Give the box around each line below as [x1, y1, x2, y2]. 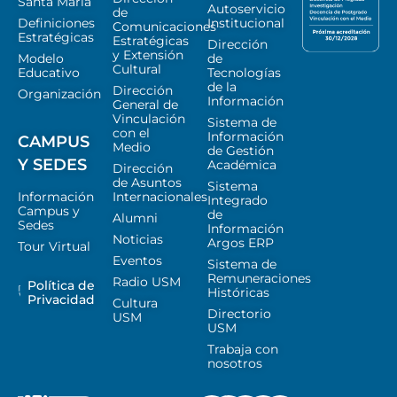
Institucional [207, 15, 284, 32]
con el [113, 125, 150, 142]
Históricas [207, 284, 269, 301]
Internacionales [113, 189, 207, 206]
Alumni [113, 210, 158, 227]
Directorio [207, 306, 271, 323]
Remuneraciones [207, 270, 311, 287]
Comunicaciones [113, 19, 216, 35]
